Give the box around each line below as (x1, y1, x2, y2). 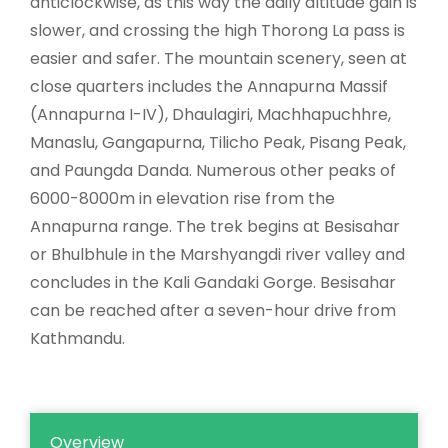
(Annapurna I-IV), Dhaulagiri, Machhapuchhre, (30, 103, 391, 127)
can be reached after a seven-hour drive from (30, 299, 396, 323)
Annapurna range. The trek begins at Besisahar (30, 215, 400, 239)
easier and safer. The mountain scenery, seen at (30, 47, 407, 71)
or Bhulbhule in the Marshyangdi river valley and (30, 243, 405, 267)
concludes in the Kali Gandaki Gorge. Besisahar (30, 271, 396, 295)
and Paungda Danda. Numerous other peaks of (30, 159, 396, 183)
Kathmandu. (30, 327, 125, 351)
